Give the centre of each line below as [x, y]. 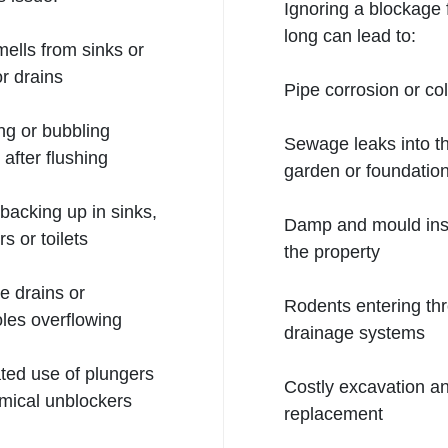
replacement [333, 414]
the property [332, 252]
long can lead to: [350, 36]
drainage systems [354, 333]
